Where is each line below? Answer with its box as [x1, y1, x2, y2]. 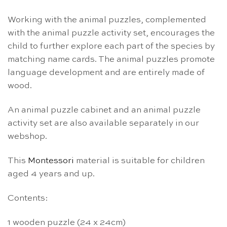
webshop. [8, 132, 47, 141]
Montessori [28, 156, 74, 165]
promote [180, 55, 215, 64]
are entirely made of [123, 68, 205, 78]
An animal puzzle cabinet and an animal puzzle [8, 106, 201, 115]
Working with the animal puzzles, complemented [8, 16, 206, 25]
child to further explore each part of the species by [8, 42, 215, 51]
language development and [8, 68, 123, 78]
